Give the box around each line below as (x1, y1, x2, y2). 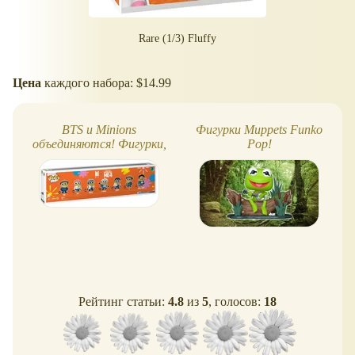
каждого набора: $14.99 (41, 75, 171, 90)
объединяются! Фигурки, (32, 137, 166, 151)
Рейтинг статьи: (78, 295, 168, 309)
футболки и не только (40, 151, 158, 166)
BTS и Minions (62, 123, 136, 137)
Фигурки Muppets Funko (196, 123, 323, 137)
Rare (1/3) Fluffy (139, 32, 216, 45)
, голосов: (208, 295, 264, 309)
